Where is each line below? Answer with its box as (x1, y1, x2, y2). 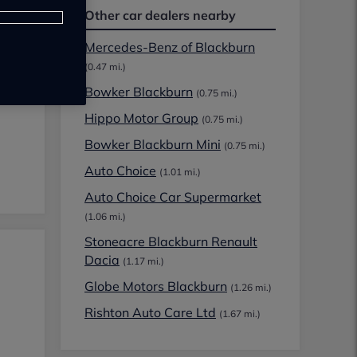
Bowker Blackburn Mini (84, 136, 221, 152)
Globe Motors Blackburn (84, 278, 227, 294)
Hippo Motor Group (84, 110, 198, 126)
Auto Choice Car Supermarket (84, 189, 261, 205)
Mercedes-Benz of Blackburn (84, 39, 255, 55)
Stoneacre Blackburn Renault (84, 233, 257, 249)
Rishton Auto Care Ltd (84, 304, 216, 320)
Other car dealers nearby (84, 7, 236, 23)
